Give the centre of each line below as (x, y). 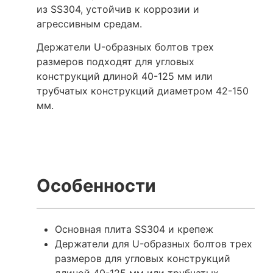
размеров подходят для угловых (115, 62)
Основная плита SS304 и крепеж (134, 229)
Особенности (96, 185)
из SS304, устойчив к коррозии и (118, 9)
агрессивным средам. (89, 24)
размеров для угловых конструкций (143, 258)
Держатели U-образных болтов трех (125, 47)
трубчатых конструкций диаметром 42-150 (143, 91)
